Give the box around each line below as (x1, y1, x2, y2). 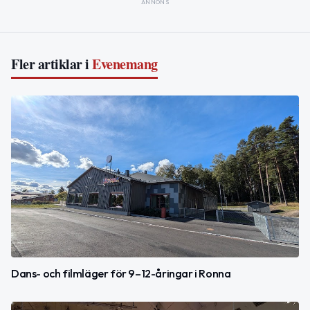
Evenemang (92, 54, 158, 75)
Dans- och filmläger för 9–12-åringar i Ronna (11, 266, 231, 281)
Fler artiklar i (11, 54, 89, 75)
